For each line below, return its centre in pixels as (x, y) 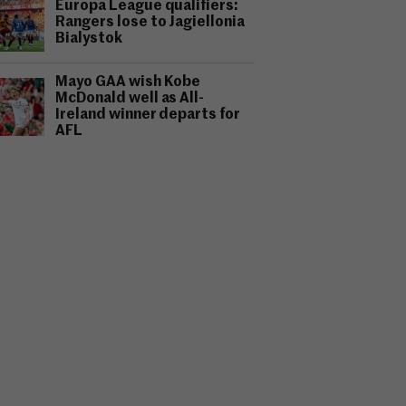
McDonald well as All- (130, 99)
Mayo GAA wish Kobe (128, 82)
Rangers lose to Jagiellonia (150, 23)
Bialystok (89, 39)
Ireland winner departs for (148, 115)
